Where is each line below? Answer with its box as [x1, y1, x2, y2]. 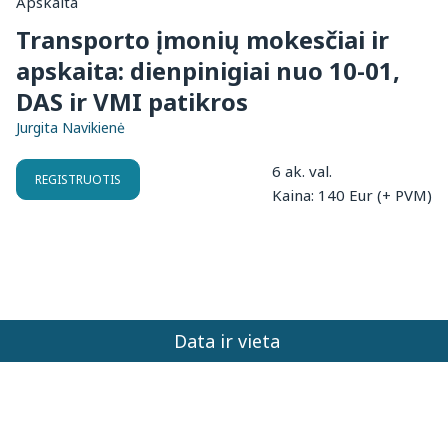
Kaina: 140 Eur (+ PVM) [272, 185, 432, 206]
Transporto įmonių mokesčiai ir [16, 23, 389, 57]
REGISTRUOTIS [35, 171, 121, 189]
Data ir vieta [173, 329, 280, 354]
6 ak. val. [272, 161, 332, 182]
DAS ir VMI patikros [16, 85, 248, 119]
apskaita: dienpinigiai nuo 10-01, [16, 54, 400, 88]
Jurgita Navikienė [16, 118, 125, 138]
